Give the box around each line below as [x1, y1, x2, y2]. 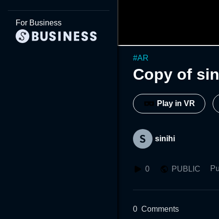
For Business [16, 19, 62, 27]
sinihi [155, 134, 175, 143]
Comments [141, 204, 179, 213]
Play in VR [157, 99, 195, 108]
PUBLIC [172, 164, 200, 173]
